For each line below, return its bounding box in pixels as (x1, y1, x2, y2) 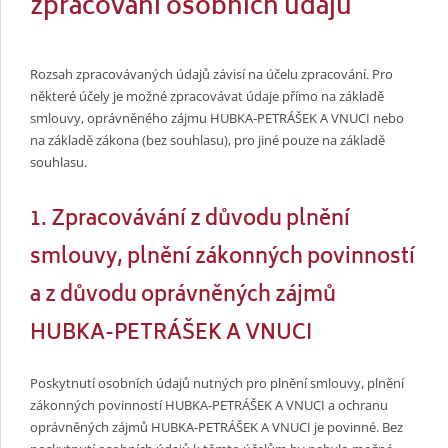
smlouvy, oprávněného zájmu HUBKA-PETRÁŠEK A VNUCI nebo (30, 109, 404, 128)
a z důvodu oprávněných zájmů (30, 279, 336, 315)
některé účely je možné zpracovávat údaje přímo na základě (30, 87, 384, 106)
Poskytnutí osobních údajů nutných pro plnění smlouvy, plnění (30, 374, 404, 393)
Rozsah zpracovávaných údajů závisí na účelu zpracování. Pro (30, 65, 393, 84)
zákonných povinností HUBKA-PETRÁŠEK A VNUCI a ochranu (30, 396, 388, 415)
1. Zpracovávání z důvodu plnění (30, 203, 350, 239)
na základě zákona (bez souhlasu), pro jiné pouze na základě (30, 131, 385, 150)
